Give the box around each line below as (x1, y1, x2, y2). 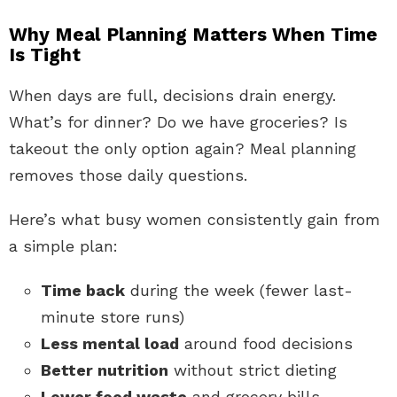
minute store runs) (41, 307, 184, 326)
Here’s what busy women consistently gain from (9, 209, 380, 229)
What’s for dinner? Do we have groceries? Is (9, 112, 347, 131)
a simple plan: (9, 236, 118, 255)
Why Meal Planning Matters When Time (9, 22, 378, 45)
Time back (41, 280, 125, 300)
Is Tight (9, 43, 81, 66)
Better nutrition (41, 360, 168, 379)
